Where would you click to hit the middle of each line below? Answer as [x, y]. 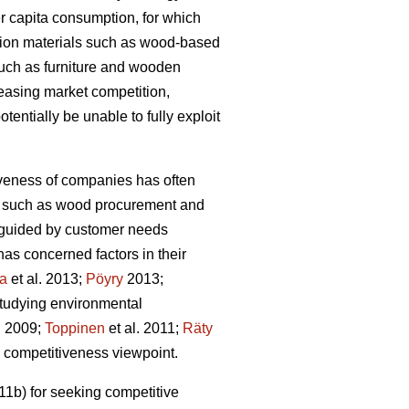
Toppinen [75, 329]
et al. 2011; [144, 329]
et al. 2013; [47, 279]
